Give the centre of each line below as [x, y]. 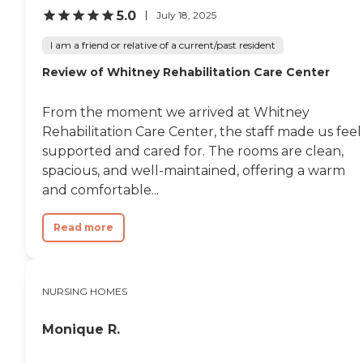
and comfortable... [100, 190]
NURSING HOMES [85, 291]
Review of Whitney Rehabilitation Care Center [186, 72]
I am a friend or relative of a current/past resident [163, 45]
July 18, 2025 [186, 15]
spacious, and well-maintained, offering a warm [194, 170]
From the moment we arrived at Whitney [176, 112]
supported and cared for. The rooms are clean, [193, 151]
